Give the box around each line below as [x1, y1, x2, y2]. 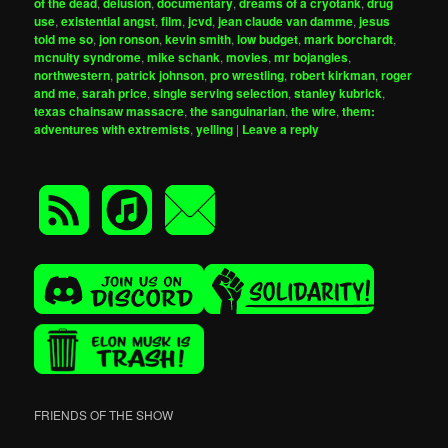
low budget [237, 29, 299, 48]
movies [226, 47, 269, 66]
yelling [196, 119, 234, 138]
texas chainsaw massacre [34, 101, 185, 120]
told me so [34, 29, 94, 48]
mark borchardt [304, 29, 394, 48]
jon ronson [99, 29, 160, 48]
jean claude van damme [218, 11, 354, 30]
